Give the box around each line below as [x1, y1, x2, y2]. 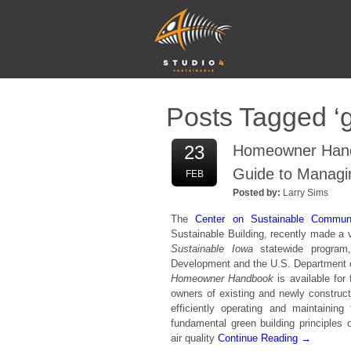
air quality [171, 332, 218, 344]
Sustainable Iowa [171, 243, 261, 255]
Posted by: [233, 187, 280, 198]
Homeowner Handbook [171, 273, 274, 284]
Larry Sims [283, 187, 328, 198]
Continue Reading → [218, 332, 311, 344]
